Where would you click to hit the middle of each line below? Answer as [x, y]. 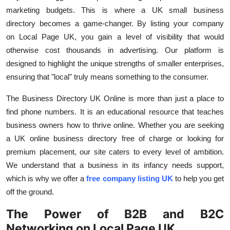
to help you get [199, 179]
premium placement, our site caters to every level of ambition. [115, 152]
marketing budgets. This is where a [76, 10]
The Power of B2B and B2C [115, 214]
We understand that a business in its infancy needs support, [115, 165]
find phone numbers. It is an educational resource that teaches [115, 112]
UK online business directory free [74, 139]
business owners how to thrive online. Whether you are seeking [115, 125]
